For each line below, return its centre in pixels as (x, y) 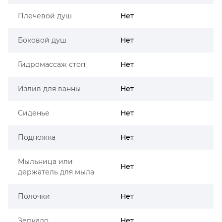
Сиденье (34, 113)
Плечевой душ (45, 16)
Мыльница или (45, 161)
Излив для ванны (49, 88)
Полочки (34, 196)
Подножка (37, 137)
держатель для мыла (56, 172)
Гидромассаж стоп (52, 64)
